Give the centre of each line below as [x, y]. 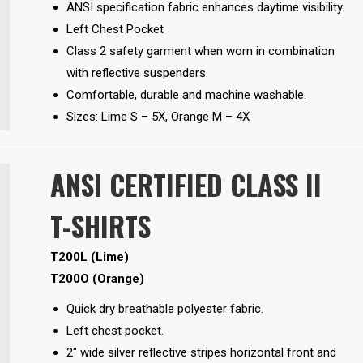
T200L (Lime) [89, 257]
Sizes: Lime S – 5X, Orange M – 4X [158, 117]
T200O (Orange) [98, 279]
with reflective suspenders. [137, 73]
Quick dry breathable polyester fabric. [164, 309]
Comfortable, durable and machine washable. [186, 95]
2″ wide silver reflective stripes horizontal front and [201, 353]
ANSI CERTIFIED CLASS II [186, 185]
